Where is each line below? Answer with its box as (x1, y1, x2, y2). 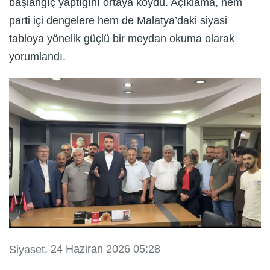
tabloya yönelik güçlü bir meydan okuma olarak (9, 32, 234, 45)
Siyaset (9, 243, 45, 256)
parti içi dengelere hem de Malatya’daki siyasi (9, 14, 227, 27)
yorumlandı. (9, 50, 66, 63)
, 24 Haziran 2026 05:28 (45, 242, 160, 255)
